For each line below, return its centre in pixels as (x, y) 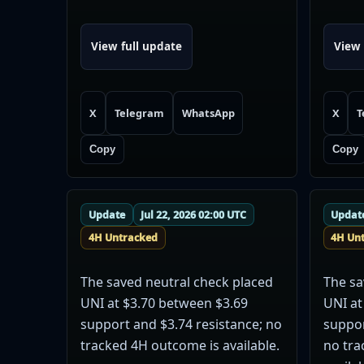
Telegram (139, 113)
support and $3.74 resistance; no (181, 325)
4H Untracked (123, 238)
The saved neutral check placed (177, 282)
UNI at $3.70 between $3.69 (164, 303)
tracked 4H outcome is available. (180, 346)
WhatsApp (208, 113)
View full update (136, 47)
